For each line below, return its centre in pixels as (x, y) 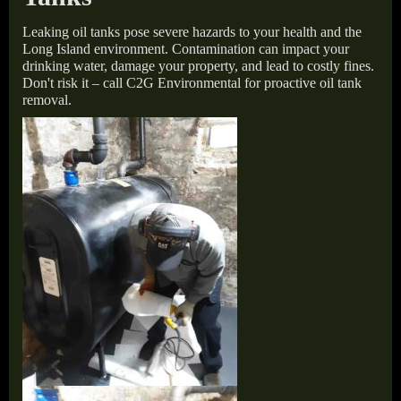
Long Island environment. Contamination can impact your (186, 48)
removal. (47, 99)
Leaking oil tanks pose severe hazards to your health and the (192, 31)
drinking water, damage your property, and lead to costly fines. (198, 65)
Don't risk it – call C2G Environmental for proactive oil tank (192, 82)
